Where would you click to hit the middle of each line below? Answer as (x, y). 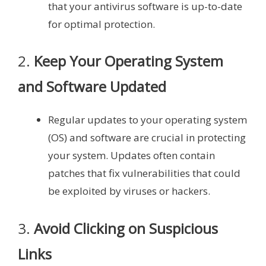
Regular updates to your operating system (148, 120)
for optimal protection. (102, 24)
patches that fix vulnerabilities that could (144, 173)
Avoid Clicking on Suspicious (126, 228)
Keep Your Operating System (129, 61)
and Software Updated (92, 87)
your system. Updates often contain (132, 156)
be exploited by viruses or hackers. (129, 191)
